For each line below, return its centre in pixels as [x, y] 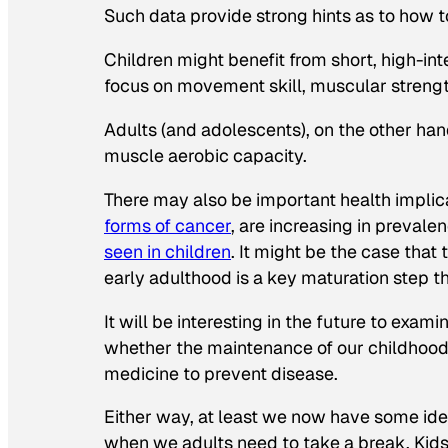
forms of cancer [167, 225]
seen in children [167, 251]
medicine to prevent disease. [221, 373]
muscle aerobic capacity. [205, 155]
